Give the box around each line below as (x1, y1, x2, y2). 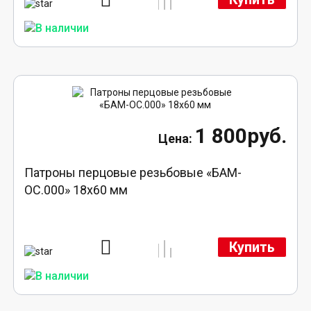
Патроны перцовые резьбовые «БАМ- (24, 165, 242, 180)
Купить (228, 239, 275, 255)
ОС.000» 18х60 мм (24, 183, 128, 198)
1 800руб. (194, 124, 287, 149)
